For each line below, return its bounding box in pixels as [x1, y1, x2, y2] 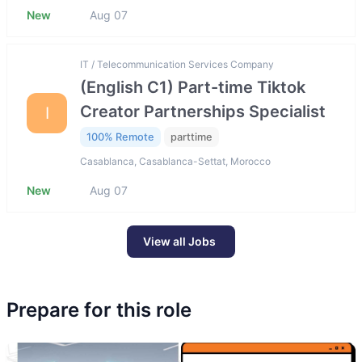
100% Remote [86, 130, 154, 143]
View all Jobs [143, 234, 216, 249]
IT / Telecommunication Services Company [80, 57, 274, 70]
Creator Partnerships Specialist [80, 101, 326, 121]
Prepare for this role [6, 298, 192, 322]
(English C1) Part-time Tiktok [80, 77, 305, 97]
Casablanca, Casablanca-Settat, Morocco [80, 155, 271, 168]
